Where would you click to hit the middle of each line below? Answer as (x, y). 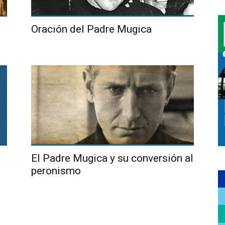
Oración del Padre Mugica (91, 29)
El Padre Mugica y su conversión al (112, 158)
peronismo (56, 171)
